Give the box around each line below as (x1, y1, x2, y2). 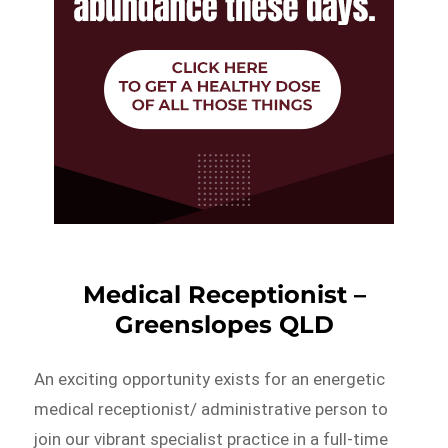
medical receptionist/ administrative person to (34, 398, 389, 419)
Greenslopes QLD (114, 309, 334, 339)
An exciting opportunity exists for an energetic (34, 368, 386, 389)
